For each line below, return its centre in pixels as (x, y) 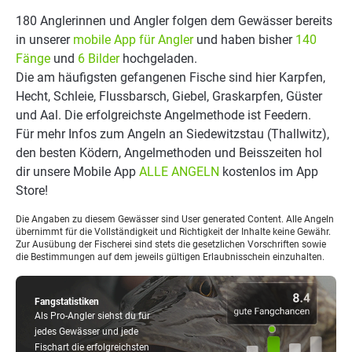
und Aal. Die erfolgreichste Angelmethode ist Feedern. (163, 115)
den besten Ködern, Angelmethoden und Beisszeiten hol (169, 153)
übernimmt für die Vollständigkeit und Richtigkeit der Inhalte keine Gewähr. (173, 232)
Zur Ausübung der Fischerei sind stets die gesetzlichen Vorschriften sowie (171, 244)
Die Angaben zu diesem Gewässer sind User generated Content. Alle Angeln (175, 219)
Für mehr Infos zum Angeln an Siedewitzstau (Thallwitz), (172, 134)
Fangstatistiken (67, 302)
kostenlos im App (269, 172)
